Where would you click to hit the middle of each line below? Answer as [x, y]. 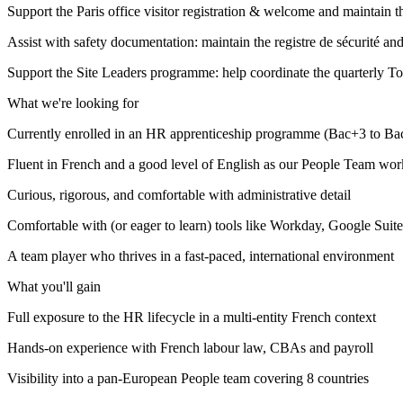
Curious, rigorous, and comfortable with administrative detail [179, 195]
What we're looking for [73, 103]
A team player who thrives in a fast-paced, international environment [201, 256]
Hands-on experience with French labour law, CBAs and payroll [190, 348]
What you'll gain [54, 287]
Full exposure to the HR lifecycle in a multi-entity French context [192, 318]
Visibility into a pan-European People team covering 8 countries [188, 379]
